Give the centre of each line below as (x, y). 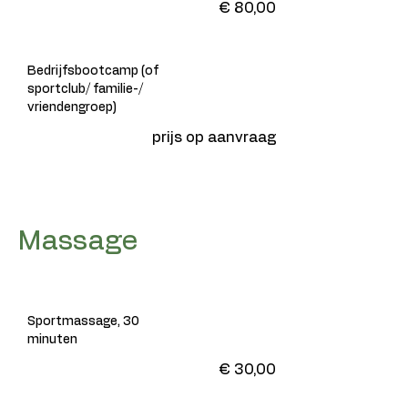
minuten (52, 340)
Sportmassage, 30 (83, 321)
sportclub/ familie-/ (85, 89)
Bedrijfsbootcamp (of (93, 71)
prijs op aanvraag (214, 138)
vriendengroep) (72, 107)
